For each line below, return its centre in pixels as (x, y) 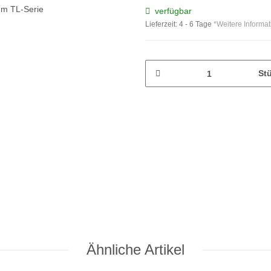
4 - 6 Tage (196, 24)
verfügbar (173, 11)
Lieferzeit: (162, 24)
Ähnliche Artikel (135, 250)
